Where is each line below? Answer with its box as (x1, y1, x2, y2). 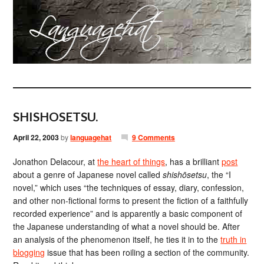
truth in (220, 233, 247, 245)
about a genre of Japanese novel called (13, 169, 163, 180)
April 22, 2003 (13, 132, 60, 143)
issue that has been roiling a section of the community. (45, 246, 250, 258)
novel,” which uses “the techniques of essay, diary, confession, (13, 181, 245, 193)
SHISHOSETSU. (13, 109, 98, 124)
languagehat (70, 132, 112, 143)
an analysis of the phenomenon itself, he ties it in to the (13, 233, 221, 245)
